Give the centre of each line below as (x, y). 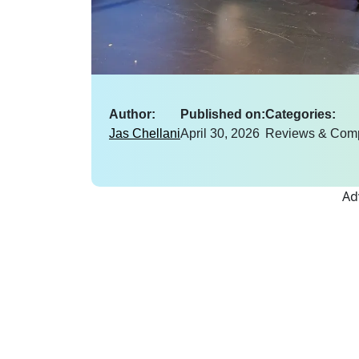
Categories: (301, 114)
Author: (132, 114)
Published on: (223, 114)
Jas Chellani (145, 133)
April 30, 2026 (220, 133)
